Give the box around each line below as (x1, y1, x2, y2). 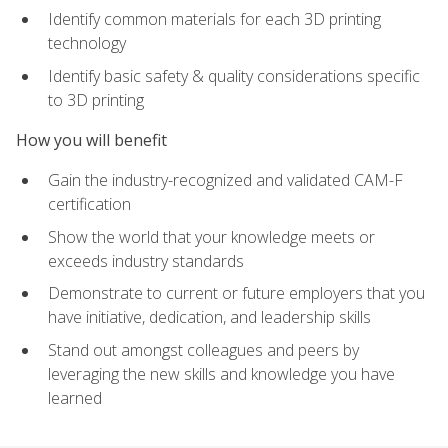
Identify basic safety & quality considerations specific (48, 64, 420, 87)
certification (48, 193, 131, 216)
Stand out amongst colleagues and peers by (48, 339, 359, 362)
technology (48, 32, 126, 55)
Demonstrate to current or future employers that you (48, 282, 425, 305)
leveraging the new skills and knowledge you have (48, 363, 395, 386)
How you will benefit (16, 129, 167, 152)
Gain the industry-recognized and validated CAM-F (48, 169, 403, 192)
